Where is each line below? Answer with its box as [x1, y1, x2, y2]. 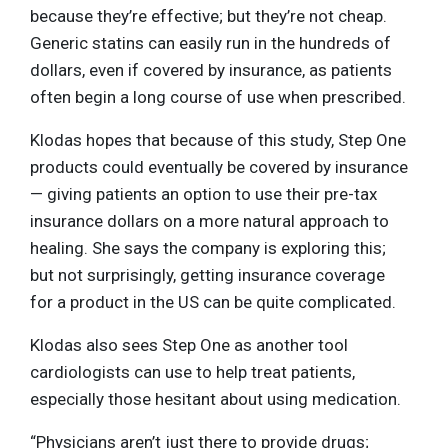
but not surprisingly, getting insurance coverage [30, 264, 385, 285]
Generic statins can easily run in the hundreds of [30, 32, 391, 53]
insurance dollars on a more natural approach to [30, 210, 389, 231]
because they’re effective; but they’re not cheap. [30, 5, 387, 26]
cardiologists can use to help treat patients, [30, 361, 355, 382]
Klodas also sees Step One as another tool [30, 334, 348, 355]
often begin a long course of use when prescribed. [30, 86, 406, 107]
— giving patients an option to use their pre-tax [30, 183, 377, 204]
